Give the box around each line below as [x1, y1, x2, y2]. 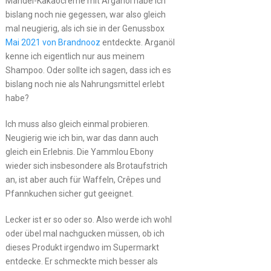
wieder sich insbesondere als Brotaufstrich [5, 160, 168, 171]
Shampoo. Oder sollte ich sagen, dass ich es [5, 65, 171, 75]
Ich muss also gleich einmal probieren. [5, 119, 149, 129]
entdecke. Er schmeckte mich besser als [5, 256, 158, 266]
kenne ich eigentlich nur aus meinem [5, 51, 145, 61]
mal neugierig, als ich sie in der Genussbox [5, 23, 165, 33]
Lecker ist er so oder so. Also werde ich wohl [5, 214, 172, 224]
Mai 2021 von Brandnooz [5, 37, 100, 47]
